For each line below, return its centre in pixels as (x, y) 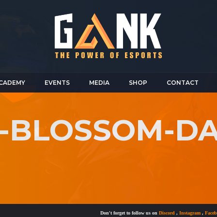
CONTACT (183, 82)
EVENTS (57, 82)
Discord (157, 213)
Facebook (205, 213)
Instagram (180, 213)
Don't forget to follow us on (119, 213)
